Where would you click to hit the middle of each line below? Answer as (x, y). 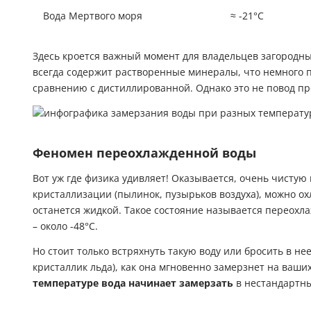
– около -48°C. (65, 226)
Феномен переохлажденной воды (144, 153)
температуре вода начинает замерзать (133, 283)
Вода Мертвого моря (93, 16)
